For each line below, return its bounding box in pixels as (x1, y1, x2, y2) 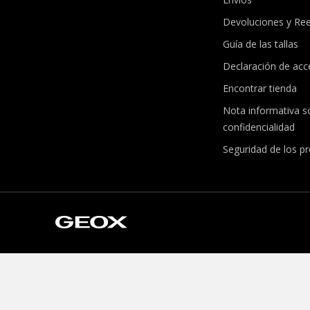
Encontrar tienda (222, 81, 297, 95)
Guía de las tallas (222, 37, 298, 51)
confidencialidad (222, 120, 295, 134)
